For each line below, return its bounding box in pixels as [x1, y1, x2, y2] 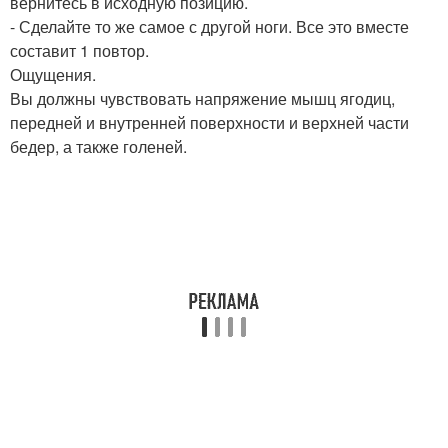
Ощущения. [10, 62, 96, 86]
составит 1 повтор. [10, 38, 149, 62]
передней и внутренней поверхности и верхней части [10, 110, 409, 134]
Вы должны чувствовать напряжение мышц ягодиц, [10, 86, 395, 110]
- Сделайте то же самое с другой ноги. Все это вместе [10, 14, 409, 38]
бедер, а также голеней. [10, 134, 187, 158]
